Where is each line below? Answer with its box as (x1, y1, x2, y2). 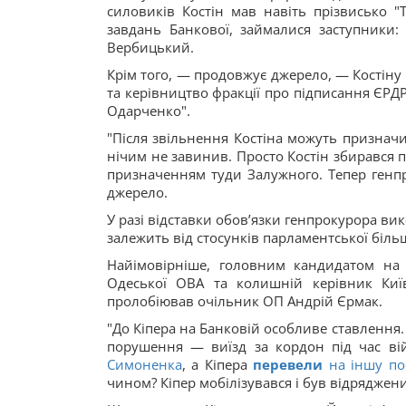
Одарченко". (107, 101, 190, 120)
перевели (246, 355, 324, 373)
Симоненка (107, 355, 182, 373)
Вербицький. (107, 38, 194, 56)
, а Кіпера (182, 355, 247, 373)
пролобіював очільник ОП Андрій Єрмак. (107, 292, 382, 310)
